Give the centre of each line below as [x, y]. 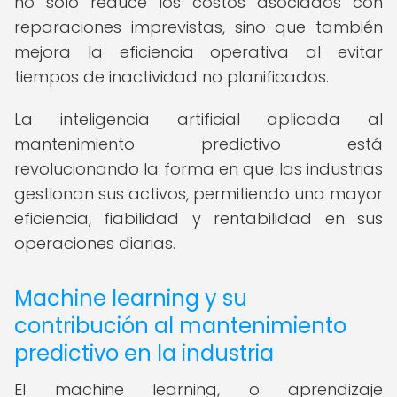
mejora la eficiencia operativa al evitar [198, 52]
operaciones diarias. [95, 243]
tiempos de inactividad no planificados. [171, 77]
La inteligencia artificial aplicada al [198, 119]
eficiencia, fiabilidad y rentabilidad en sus [198, 218]
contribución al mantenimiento [180, 326]
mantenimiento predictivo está [198, 144]
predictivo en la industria [144, 353]
